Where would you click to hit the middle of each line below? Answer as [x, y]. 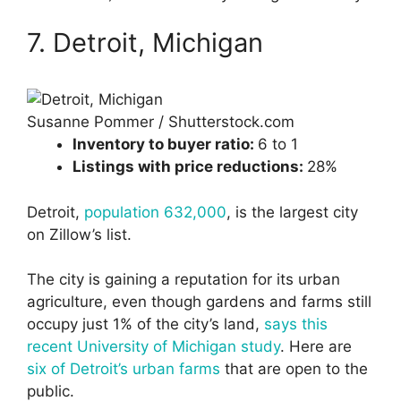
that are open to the [294, 369]
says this [296, 324]
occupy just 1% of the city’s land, [145, 324]
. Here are [316, 347]
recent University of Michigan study [154, 347]
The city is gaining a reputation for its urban [183, 280]
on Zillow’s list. [79, 234]
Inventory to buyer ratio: [165, 145]
